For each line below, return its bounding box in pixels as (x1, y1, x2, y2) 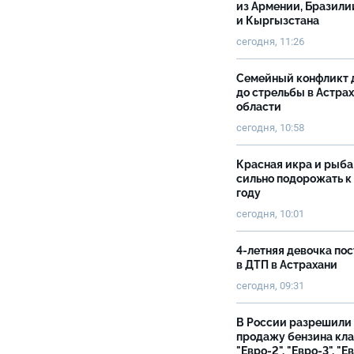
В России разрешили (236, 316, 352, 329)
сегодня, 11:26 (236, 36, 304, 47)
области (236, 100, 281, 113)
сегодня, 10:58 (236, 122, 305, 134)
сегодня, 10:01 (236, 208, 304, 220)
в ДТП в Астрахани (236, 258, 337, 271)
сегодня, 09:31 (236, 280, 304, 292)
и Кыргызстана (236, 14, 319, 27)
